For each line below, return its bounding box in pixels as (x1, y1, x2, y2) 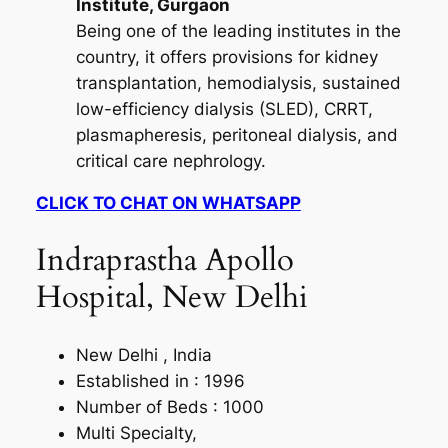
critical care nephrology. (75, 150, 266, 171)
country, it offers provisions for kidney (75, 46, 378, 67)
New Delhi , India (75, 344, 212, 365)
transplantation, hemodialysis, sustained (75, 72, 401, 93)
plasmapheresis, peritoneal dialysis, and (75, 124, 398, 145)
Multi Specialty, (75, 422, 197, 443)
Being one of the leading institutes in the (75, 20, 401, 41)
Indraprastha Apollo (35, 239, 294, 282)
